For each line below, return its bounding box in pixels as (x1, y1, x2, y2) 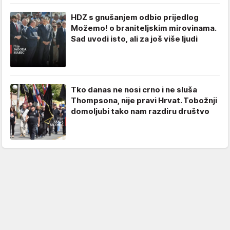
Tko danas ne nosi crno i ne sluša (71, 85, 197, 95)
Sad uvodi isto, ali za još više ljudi (71, 34, 198, 44)
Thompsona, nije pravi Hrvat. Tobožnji (71, 95, 217, 106)
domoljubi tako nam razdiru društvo (71, 106, 209, 117)
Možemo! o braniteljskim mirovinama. (71, 23, 216, 33)
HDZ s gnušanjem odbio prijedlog (71, 12, 199, 23)
